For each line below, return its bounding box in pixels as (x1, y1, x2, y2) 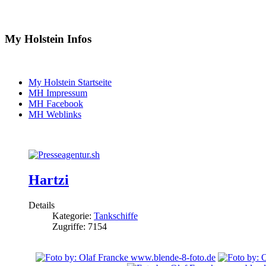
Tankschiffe (94, 210, 138, 221)
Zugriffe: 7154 (52, 221, 107, 232)
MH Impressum (28, 87, 87, 98)
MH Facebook (28, 98, 83, 109)
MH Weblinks (28, 109, 81, 119)
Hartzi (28, 172, 69, 188)
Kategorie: (52, 210, 94, 221)
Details (28, 199, 55, 210)
